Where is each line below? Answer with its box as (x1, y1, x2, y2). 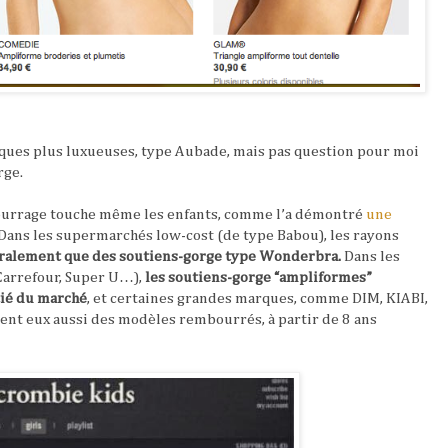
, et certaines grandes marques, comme (87, 290, 352, 306)
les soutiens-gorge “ (145, 269, 279, 285)
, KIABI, (380, 290, 428, 306)
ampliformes (279, 269, 366, 285)
